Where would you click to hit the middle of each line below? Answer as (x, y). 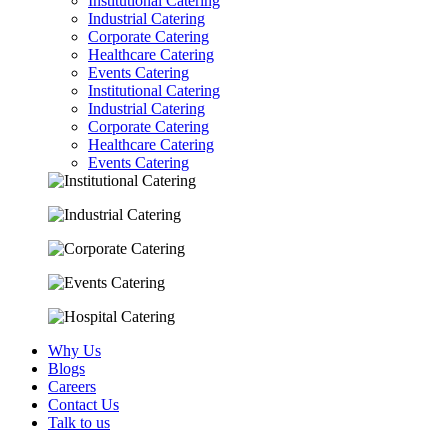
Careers (72, 386)
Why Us (74, 350)
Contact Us (83, 404)
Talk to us (79, 422)
